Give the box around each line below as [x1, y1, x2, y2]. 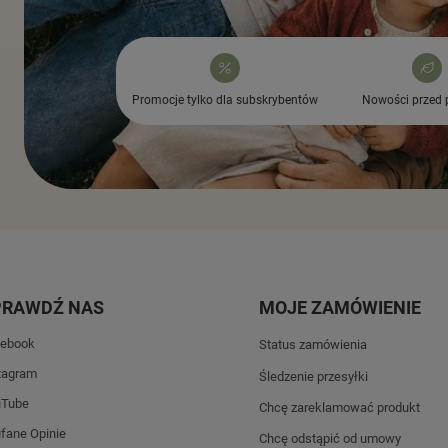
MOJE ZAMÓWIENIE [259, 297, 421, 319]
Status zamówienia [259, 337, 367, 353]
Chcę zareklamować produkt [259, 399, 420, 415]
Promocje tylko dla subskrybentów [132, 93, 319, 108]
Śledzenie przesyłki [259, 368, 368, 384]
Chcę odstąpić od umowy [259, 430, 401, 446]
